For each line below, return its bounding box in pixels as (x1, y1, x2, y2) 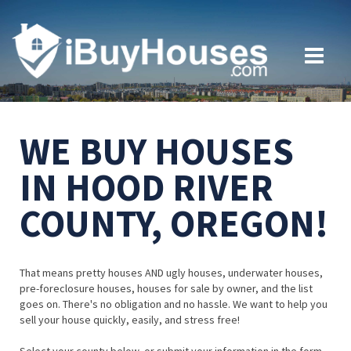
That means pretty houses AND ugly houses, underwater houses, (20, 266, 323, 280)
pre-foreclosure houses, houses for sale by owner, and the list (20, 281, 313, 296)
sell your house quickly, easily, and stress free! (20, 313, 240, 327)
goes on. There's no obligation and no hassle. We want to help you (20, 297, 327, 312)
